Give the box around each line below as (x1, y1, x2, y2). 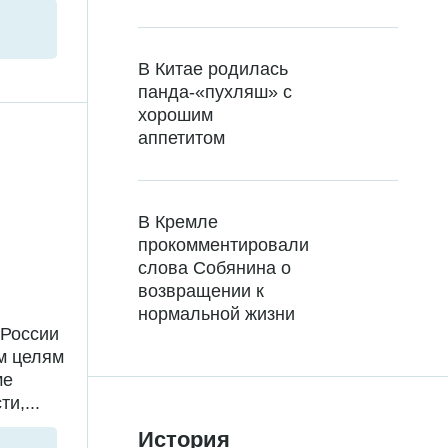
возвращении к (138, 281, 264, 302)
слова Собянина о (138, 258, 291, 279)
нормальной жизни (138, 304, 295, 325)
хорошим (138, 105, 213, 126)
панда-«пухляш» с (138, 82, 292, 103)
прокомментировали (138, 235, 309, 256)
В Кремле (138, 212, 218, 233)
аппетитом (138, 128, 225, 149)
